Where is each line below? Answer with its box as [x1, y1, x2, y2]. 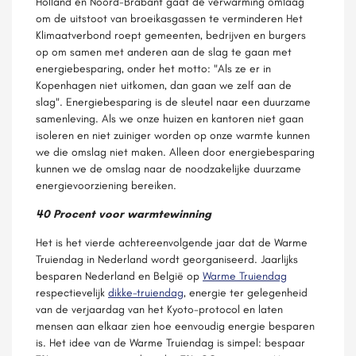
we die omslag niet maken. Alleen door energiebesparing [36, 145, 315, 159]
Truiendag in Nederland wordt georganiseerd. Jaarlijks [36, 252, 298, 266]
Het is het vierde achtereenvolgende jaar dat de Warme [36, 235, 308, 250]
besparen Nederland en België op [36, 269, 203, 283]
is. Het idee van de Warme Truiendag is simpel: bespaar [36, 335, 305, 350]
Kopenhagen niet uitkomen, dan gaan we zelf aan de [36, 78, 292, 92]
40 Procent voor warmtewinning [36, 207, 211, 221]
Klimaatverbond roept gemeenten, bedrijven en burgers [36, 28, 306, 42]
